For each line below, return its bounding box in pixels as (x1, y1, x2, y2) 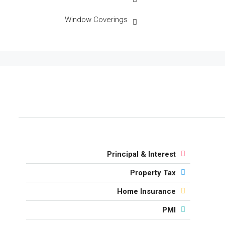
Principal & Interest (106, 150, 176, 159)
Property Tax (130, 168, 176, 177)
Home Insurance (117, 187, 176, 196)
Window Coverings (64, 15, 128, 24)
